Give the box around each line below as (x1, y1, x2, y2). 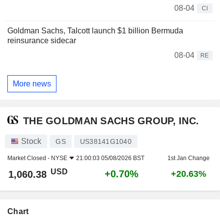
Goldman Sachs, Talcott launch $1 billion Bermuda (7, 27, 183, 35)
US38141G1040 (80, 137, 132, 146)
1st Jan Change (167, 155, 210, 162)
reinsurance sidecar (7, 36, 76, 45)
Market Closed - (7, 155, 51, 162)
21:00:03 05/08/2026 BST (76, 155, 144, 162)
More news (13, 79, 51, 88)
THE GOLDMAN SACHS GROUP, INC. (23, 115, 199, 126)
